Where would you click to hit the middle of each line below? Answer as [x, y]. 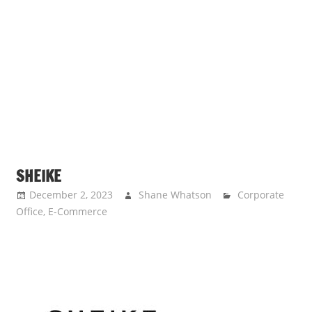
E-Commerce [77, 211]
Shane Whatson [175, 194]
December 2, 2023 [71, 194]
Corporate [261, 194]
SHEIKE [38, 175]
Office [29, 211]
